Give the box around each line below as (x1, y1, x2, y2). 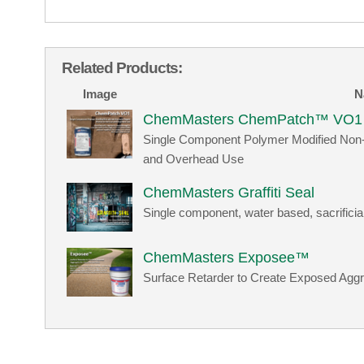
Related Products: (61, 58, 182, 76)
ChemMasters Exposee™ (143, 249, 310, 266)
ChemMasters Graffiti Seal (143, 184, 315, 201)
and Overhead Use (143, 151, 245, 166)
